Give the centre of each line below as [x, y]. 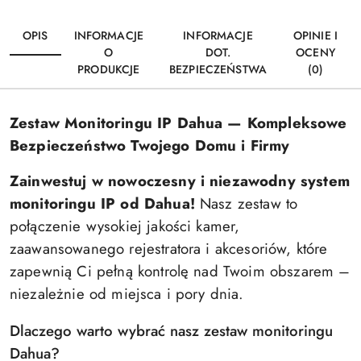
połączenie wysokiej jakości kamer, [125, 226]
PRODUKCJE [109, 69]
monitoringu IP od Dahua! [102, 203]
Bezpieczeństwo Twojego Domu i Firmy [150, 145]
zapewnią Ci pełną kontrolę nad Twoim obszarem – [180, 271]
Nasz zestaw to [246, 203]
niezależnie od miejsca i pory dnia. [127, 294]
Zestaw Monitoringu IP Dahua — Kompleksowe [178, 123]
